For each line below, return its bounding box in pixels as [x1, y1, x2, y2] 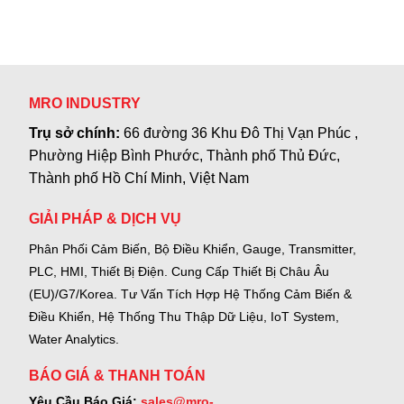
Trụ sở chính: [29, 125, 124, 142]
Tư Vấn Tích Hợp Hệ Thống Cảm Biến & [121, 286, 353, 301]
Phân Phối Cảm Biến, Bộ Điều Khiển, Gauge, [29, 241, 286, 256]
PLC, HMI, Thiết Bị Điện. [29, 263, 169, 279]
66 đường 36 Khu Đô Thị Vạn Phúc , [124, 125, 359, 142]
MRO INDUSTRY [29, 96, 142, 112]
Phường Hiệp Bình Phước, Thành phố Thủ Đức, [29, 148, 341, 164]
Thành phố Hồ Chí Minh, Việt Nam [29, 170, 250, 187]
